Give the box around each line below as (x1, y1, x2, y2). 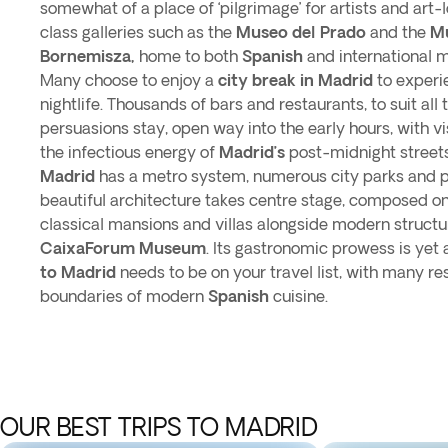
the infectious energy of (40, 143, 219, 161)
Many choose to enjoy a (40, 71, 218, 89)
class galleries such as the (40, 23, 236, 41)
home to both (139, 47, 242, 65)
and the (366, 23, 430, 41)
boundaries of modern (40, 287, 208, 305)
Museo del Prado (236, 23, 366, 41)
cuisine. (269, 287, 332, 305)
